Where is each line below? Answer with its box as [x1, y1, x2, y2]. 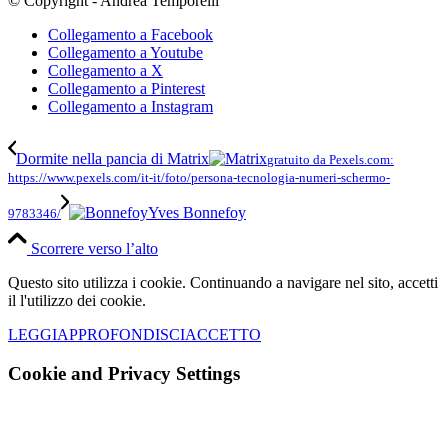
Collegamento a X [48, 62, 163, 80]
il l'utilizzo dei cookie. [8, 292, 146, 310]
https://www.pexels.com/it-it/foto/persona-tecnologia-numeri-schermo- [8, 170, 390, 186]
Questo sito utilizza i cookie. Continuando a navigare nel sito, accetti [8, 274, 438, 292]
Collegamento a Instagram [48, 98, 213, 116]
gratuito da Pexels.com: [267, 152, 394, 168]
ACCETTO [185, 326, 261, 344]
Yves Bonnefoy [148, 204, 246, 222]
